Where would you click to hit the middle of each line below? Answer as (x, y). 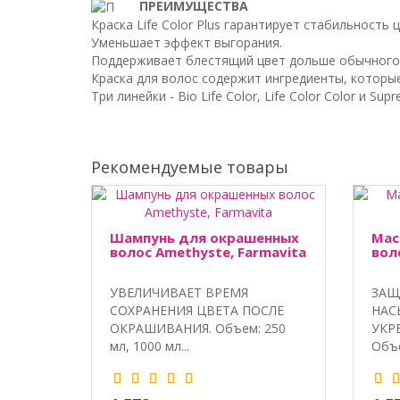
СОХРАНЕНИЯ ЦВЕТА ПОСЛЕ (197, 310)
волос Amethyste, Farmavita (208, 251)
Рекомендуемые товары (190, 167)
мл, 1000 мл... (150, 346)
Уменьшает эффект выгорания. (187, 42)
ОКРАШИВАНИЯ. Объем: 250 (198, 328)
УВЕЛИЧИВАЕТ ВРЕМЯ (179, 292)
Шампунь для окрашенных (204, 237)
